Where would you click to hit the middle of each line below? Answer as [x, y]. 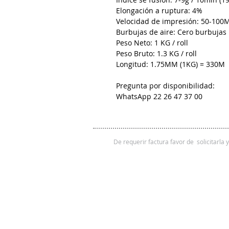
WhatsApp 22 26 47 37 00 [159, 97]
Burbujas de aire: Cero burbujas [171, 32]
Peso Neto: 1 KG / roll [152, 43]
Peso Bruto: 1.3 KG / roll [156, 54]
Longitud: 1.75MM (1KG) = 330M [170, 64]
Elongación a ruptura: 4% [159, 11]
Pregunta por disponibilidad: [165, 86]
